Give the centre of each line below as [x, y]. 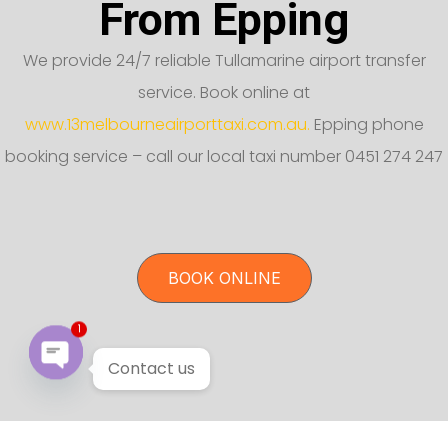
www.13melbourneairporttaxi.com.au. [167, 124]
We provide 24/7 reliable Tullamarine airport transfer [224, 60]
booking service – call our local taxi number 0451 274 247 [224, 156]
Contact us [151, 368]
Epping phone [366, 124]
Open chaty [102, 411]
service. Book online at [224, 92]
